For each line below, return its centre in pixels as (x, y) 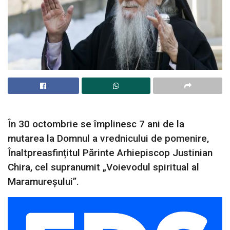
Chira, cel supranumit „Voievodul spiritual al (103, 167)
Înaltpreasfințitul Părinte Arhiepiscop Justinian (110, 153)
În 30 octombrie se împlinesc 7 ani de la (96, 124)
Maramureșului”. (43, 182)
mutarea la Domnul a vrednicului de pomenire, (108, 139)
